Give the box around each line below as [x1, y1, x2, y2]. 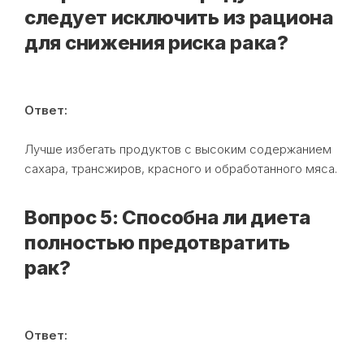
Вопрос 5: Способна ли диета [24, 205, 311, 229]
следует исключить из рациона [24, 5, 334, 29]
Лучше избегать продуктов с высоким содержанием [24, 141, 331, 157]
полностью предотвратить [24, 230, 291, 254]
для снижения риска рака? [24, 30, 288, 54]
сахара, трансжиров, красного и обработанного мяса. [24, 160, 337, 176]
